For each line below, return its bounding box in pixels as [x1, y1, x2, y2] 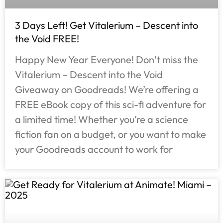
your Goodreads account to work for [15, 142, 173, 155]
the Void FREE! [15, 32, 79, 45]
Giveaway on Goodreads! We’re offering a [15, 83, 199, 96]
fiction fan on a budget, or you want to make [15, 127, 206, 140]
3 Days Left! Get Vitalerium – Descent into [15, 18, 198, 31]
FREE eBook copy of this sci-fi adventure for [15, 98, 206, 111]
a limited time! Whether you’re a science [15, 112, 188, 125]
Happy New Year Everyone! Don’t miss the [15, 53, 198, 66]
